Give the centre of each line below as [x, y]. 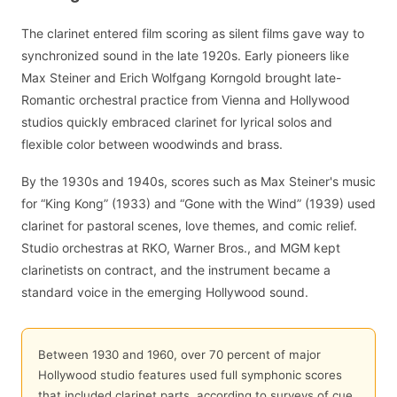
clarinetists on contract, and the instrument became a [176, 270]
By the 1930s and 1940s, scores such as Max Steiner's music [198, 182]
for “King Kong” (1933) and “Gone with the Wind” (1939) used [198, 204]
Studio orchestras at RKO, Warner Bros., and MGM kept [181, 248]
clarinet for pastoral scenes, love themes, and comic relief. [189, 226]
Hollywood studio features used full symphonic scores [190, 374]
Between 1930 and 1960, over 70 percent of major [179, 354]
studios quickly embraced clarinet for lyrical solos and [177, 121]
